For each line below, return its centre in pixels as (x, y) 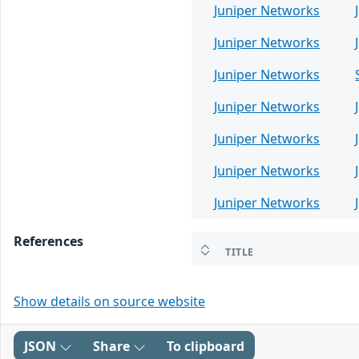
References (48, 242)
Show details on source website (109, 302)
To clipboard (206, 347)
